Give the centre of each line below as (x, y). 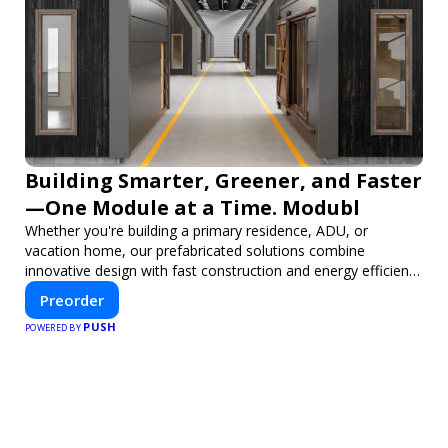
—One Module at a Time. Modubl (192, 207)
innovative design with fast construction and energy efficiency (224, 270)
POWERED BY (54, 327)
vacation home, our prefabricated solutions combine (195, 250)
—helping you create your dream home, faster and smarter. (218, 290)
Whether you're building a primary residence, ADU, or (196, 230)
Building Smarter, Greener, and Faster (223, 180)
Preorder (72, 299)
